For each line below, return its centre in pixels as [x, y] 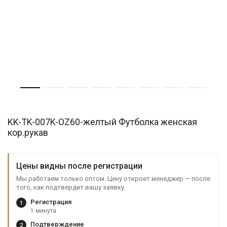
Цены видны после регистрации [79, 166]
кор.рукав [28, 133]
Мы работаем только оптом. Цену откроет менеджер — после [113, 179]
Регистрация [51, 202]
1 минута [43, 211]
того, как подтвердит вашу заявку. [71, 187]
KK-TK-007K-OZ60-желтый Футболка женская [102, 122]
